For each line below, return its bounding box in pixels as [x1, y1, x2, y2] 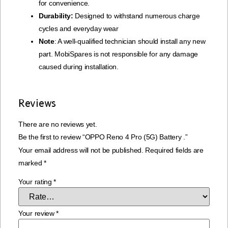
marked [18, 159, 44, 167]
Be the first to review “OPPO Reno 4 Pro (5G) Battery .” [18, 133, 188, 141]
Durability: [39, 12, 73, 20]
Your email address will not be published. [18, 146, 144, 155]
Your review [18, 209, 56, 217]
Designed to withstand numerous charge [73, 12, 200, 20]
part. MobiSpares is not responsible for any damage [39, 50, 198, 59]
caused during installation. [39, 63, 119, 71]
